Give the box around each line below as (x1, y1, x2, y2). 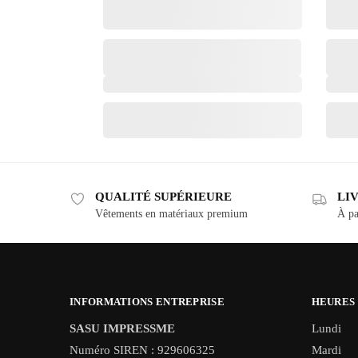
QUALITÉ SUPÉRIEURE (95, 189, 232, 203)
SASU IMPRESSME (70, 321, 175, 335)
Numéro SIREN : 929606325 (70, 343, 215, 356)
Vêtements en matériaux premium (95, 207, 248, 220)
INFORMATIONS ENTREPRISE (70, 296, 225, 308)
